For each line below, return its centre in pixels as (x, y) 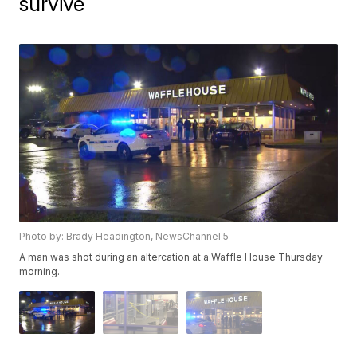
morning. (40, 272)
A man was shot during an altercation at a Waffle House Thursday (171, 257)
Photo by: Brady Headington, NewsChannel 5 (124, 237)
